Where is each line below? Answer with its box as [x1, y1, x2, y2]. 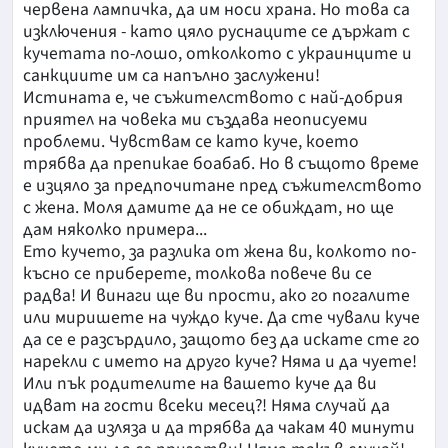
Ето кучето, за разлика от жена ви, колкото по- [23, 239, 416, 265]
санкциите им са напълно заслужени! [23, 63, 320, 89]
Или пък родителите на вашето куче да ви [23, 371, 377, 397]
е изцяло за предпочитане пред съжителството [23, 173, 422, 199]
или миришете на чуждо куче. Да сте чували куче [23, 305, 420, 331]
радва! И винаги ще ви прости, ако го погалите [23, 283, 410, 309]
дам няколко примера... [23, 217, 207, 243]
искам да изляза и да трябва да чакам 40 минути [23, 415, 415, 441]
